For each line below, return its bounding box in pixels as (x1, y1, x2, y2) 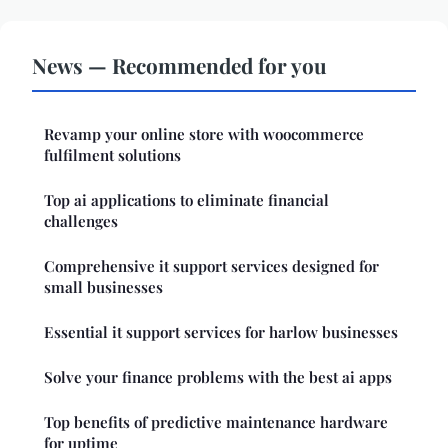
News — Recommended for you (32, 50, 327, 79)
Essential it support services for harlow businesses (44, 321, 398, 342)
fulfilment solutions (44, 144, 181, 165)
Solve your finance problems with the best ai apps (44, 366, 392, 387)
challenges (44, 210, 118, 231)
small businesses (44, 276, 163, 297)
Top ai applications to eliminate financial (44, 189, 329, 210)
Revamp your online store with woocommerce (44, 123, 364, 144)
